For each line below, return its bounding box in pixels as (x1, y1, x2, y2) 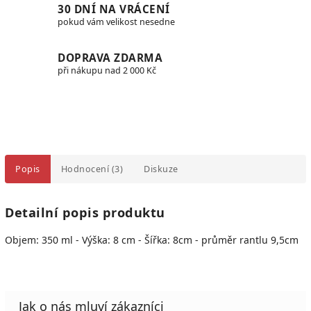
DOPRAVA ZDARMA (58, 51, 162, 65)
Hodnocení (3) (60, 162, 123, 175)
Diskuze (144, 162, 178, 175)
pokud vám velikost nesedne (58, 16, 175, 28)
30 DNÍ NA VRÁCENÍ (58, 2, 170, 17)
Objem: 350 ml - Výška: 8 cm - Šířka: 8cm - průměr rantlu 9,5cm (5, 233, 299, 246)
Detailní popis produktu (5, 203, 165, 221)
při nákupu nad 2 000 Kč (58, 65, 156, 76)
